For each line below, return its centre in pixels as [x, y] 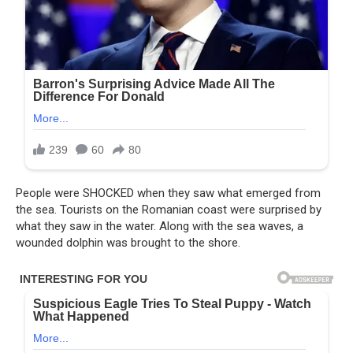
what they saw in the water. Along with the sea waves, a [160, 227]
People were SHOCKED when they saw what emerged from [168, 193]
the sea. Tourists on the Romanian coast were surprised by [169, 210]
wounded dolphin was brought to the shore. [128, 243]
